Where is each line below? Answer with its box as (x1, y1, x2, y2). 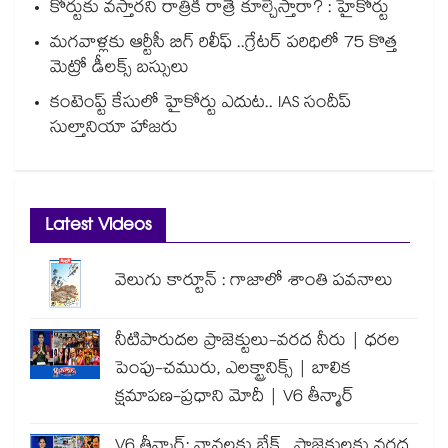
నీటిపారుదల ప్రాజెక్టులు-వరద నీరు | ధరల (115, 328, 400, 358)
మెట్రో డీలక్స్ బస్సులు (50, 55, 189, 85)
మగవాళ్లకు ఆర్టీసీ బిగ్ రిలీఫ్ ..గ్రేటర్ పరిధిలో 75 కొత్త (50, 30, 397, 60)
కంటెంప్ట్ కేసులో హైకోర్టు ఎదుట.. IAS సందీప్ (50, 90, 351, 120)
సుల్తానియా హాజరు (50, 115, 178, 145)
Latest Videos (45, 211, 151, 245)
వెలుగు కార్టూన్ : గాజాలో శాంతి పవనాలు (115, 268, 393, 298)
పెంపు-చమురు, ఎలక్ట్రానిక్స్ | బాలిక (115, 356, 351, 386)
